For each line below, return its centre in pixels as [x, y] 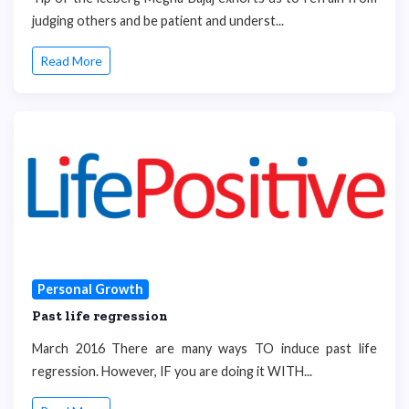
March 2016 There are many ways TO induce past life [204, 348]
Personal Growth [90, 289]
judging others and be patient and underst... [158, 20]
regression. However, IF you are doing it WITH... [172, 371]
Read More [71, 61]
